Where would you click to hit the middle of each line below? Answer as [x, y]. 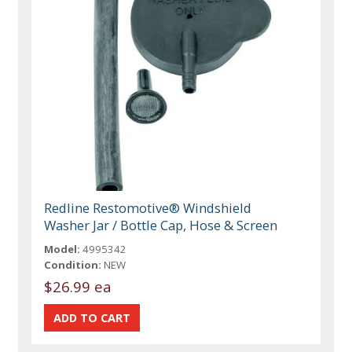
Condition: [73, 265]
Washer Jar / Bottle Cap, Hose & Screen [161, 225]
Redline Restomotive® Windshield [148, 208]
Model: [62, 249]
